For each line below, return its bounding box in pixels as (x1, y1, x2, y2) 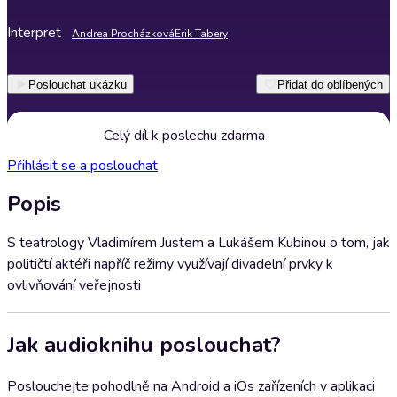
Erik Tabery (175, 27, 228, 41)
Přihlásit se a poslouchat (7, 156, 158, 175)
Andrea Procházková (72, 27, 175, 41)
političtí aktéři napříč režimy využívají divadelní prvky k (7, 254, 333, 274)
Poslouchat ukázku (28, 77, 127, 91)
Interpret (7, 23, 61, 43)
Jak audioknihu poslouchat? (7, 330, 281, 359)
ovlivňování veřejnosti (7, 276, 141, 295)
